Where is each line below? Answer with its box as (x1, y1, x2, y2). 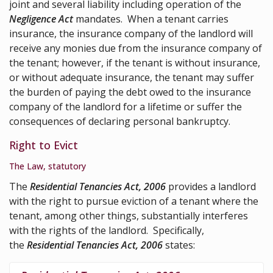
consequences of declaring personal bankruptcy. (9, 114, 230, 128)
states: (163, 238, 195, 252)
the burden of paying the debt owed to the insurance (9, 85, 251, 99)
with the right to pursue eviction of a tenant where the (9, 194, 258, 208)
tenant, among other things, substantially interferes (9, 208, 248, 222)
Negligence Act (9, 12, 73, 26)
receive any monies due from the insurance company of (9, 41, 262, 55)
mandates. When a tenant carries (73, 12, 229, 26)
